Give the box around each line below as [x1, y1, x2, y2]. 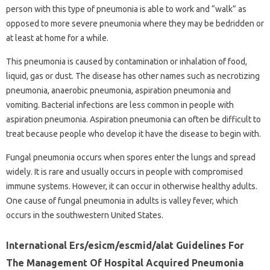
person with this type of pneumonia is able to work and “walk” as [6, 4, 246, 14]
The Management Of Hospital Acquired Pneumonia [6, 257, 243, 269]
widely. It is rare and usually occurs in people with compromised [6, 167, 243, 177]
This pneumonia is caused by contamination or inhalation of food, [6, 57, 247, 67]
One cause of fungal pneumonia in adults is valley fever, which [6, 196, 238, 206]
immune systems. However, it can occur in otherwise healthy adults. [6, 181, 257, 192]
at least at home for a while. [6, 33, 108, 43]
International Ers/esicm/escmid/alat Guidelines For [6, 240, 244, 251]
